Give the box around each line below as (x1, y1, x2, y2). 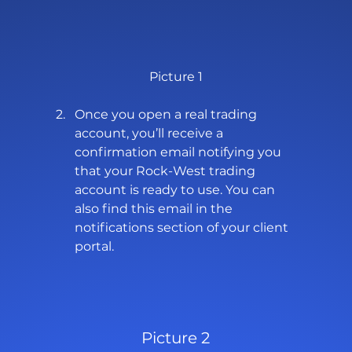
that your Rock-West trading (74, 163, 258, 179)
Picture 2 (141, 328, 211, 348)
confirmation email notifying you (74, 145, 284, 160)
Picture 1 (148, 69, 203, 85)
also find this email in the (74, 201, 236, 217)
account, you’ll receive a (74, 126, 226, 141)
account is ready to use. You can (74, 182, 278, 198)
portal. (74, 239, 114, 255)
